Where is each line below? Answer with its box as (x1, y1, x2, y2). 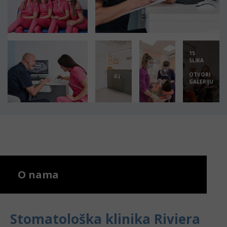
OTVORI (189, 71, 211, 79)
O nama (18, 168, 59, 182)
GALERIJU (189, 78, 214, 86)
